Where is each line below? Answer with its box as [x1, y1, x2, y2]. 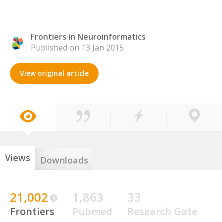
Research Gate [127, 205, 197, 218]
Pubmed [72, 205, 112, 218]
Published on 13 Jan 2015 [31, 42, 124, 53]
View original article [20, 68, 89, 78]
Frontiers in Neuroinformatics [31, 31, 146, 42]
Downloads [40, 154, 88, 166]
